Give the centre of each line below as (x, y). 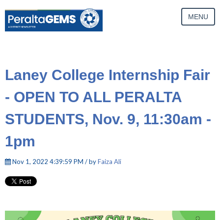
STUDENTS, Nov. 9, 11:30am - (108, 119)
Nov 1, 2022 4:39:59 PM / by (54, 161)
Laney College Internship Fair (108, 75)
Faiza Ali (110, 161)
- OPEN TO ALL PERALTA (93, 97)
